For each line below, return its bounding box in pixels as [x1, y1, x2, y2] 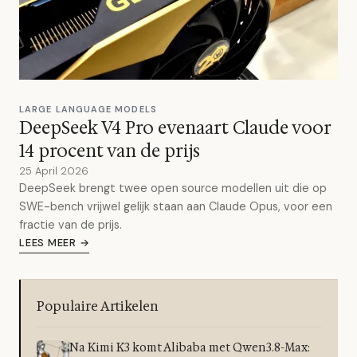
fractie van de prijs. [19, 218, 122, 232]
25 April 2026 [19, 164, 88, 178]
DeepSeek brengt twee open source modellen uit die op [19, 181, 327, 195]
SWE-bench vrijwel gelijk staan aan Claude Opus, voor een [19, 199, 332, 214]
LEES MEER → [19, 236, 90, 249]
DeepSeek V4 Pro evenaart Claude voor [19, 116, 331, 139]
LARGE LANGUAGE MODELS [19, 104, 157, 115]
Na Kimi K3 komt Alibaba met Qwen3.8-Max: [69, 340, 311, 355]
